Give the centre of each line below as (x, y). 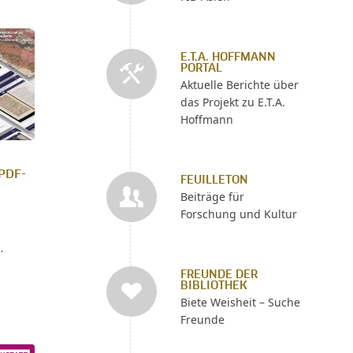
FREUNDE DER (219, 275)
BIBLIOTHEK (214, 286)
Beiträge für (212, 197)
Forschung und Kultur (238, 214)
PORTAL (201, 69)
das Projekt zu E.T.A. (232, 102)
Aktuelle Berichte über (239, 85)
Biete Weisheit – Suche (240, 302)
